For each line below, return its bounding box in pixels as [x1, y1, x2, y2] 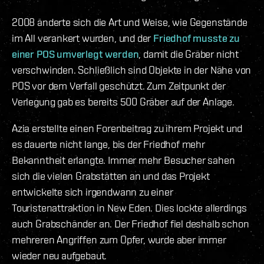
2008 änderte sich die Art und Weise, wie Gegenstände [12, 15, 247, 28]
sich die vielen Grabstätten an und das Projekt [12, 169, 210, 182]
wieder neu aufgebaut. [12, 249, 107, 262]
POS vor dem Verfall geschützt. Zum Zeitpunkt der [12, 79, 226, 92]
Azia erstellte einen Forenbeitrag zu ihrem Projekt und [12, 121, 243, 134]
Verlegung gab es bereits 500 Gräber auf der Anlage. [12, 95, 235, 108]
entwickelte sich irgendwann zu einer [12, 185, 173, 198]
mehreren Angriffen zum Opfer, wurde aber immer [12, 233, 226, 246]
